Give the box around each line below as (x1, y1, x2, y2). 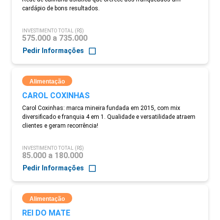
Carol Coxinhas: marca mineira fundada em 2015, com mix (22, 105, 180, 111)
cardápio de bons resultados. (22, 5, 100, 12)
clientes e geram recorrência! (22, 122, 98, 129)
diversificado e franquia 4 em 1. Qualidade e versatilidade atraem (22, 113, 195, 120)
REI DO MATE (22, 208, 70, 218)
